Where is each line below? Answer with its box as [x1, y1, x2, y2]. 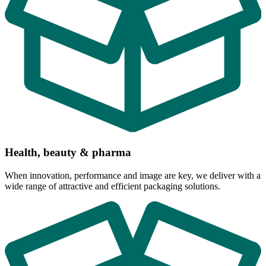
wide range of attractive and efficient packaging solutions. [5, 180, 220, 191]
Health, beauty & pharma [5, 145, 131, 159]
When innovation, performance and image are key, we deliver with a [5, 170, 261, 180]
